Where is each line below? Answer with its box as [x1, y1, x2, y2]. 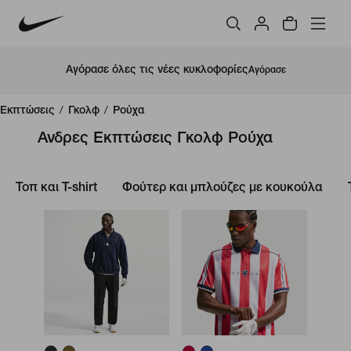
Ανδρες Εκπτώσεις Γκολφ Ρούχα [38, 132, 273, 147]
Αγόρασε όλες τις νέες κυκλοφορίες [65, 64, 248, 76]
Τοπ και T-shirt [16, 183, 97, 195]
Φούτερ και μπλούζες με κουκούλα [122, 183, 323, 195]
